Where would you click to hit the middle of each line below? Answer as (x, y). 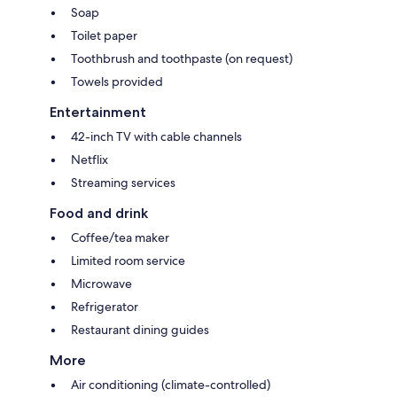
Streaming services (123, 182)
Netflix (90, 159)
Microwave (101, 283)
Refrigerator (105, 306)
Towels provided (117, 81)
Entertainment (98, 112)
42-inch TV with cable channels (156, 136)
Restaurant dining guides (140, 329)
